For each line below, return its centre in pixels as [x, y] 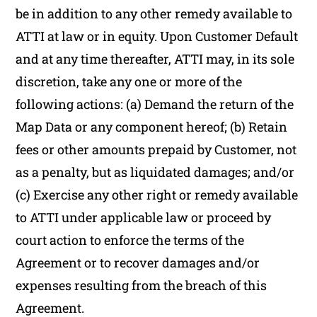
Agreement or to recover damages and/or [138, 263]
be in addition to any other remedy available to [154, 13]
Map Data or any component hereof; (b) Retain [152, 127]
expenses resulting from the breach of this [142, 285]
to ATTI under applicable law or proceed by [144, 217]
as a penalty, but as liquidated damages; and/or [155, 172]
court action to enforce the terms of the [130, 240]
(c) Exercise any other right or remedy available [157, 195]
